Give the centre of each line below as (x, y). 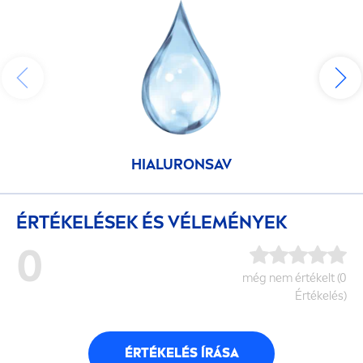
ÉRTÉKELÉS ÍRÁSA (181, 353)
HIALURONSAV (181, 164)
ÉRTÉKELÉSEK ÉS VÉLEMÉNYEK (152, 222)
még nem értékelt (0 (295, 278)
